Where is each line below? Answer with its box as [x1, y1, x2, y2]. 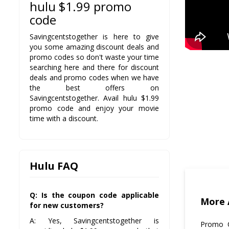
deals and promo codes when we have [30, 73, 159, 83]
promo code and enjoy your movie [30, 103, 159, 113]
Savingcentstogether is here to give [30, 32, 159, 42]
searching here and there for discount [30, 62, 159, 73]
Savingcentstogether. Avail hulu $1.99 [30, 93, 159, 103]
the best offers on [30, 83, 159, 93]
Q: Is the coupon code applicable [30, 190, 159, 200]
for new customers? [30, 200, 104, 211]
